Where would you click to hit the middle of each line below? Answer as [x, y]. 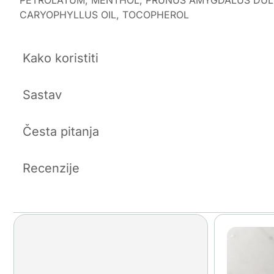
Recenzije [51, 168]
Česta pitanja [61, 132]
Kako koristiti [61, 58]
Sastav [42, 95]
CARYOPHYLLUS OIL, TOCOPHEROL [104, 14]
